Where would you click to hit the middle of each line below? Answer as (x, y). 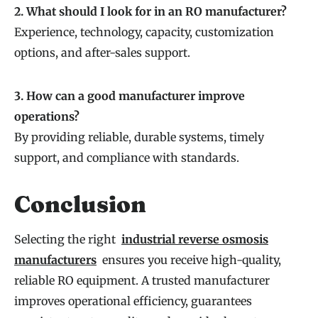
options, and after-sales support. (102, 53)
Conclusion (80, 204)
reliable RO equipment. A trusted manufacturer (142, 281)
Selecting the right (68, 240)
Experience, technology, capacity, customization (144, 32)
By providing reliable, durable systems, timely (139, 137)
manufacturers (55, 260)
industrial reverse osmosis (195, 240)
